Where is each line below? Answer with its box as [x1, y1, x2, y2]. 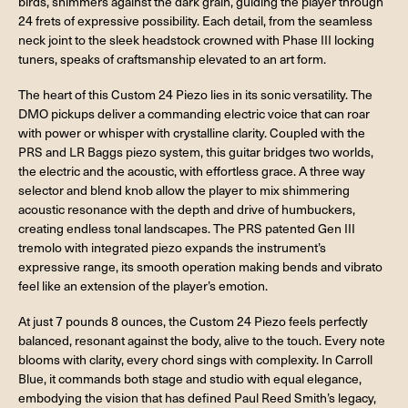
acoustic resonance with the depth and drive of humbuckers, [18, 200, 355, 219]
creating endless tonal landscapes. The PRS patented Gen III [18, 219, 355, 238]
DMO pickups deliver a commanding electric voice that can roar [18, 105, 370, 123]
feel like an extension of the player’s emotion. [18, 277, 268, 295]
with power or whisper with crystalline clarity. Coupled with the [18, 124, 365, 142]
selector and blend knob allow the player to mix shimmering [18, 181, 350, 199]
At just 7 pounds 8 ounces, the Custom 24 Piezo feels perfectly [18, 312, 368, 331]
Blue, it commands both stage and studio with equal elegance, [18, 370, 362, 388]
